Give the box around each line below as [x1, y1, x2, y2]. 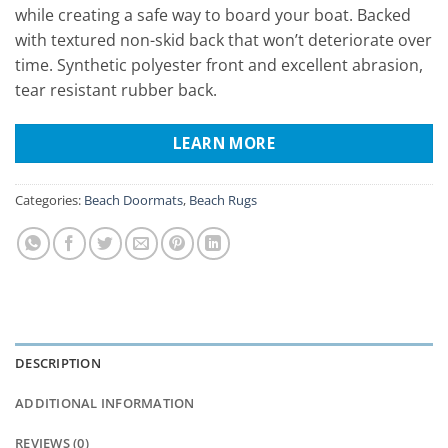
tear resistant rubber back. [15, 78, 217, 101]
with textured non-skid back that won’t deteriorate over [15, 28, 432, 51]
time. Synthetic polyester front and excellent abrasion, [15, 53, 423, 76]
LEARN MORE [172, 131, 276, 154]
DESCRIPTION [15, 354, 101, 373]
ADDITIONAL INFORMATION [15, 394, 195, 413]
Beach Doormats [84, 190, 183, 209]
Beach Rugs [189, 190, 257, 209]
